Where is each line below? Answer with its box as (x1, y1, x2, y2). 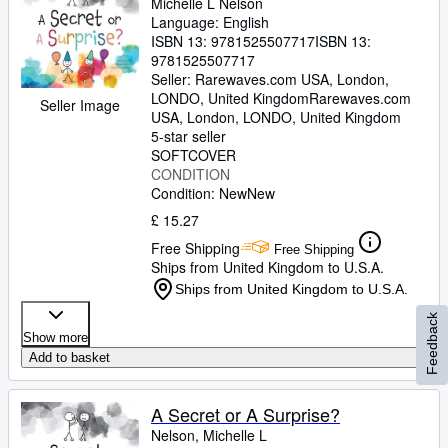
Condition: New (151, 183, 247, 203)
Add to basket (29, 350, 110, 365)
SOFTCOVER (151, 145, 236, 165)
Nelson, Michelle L (151, 425, 267, 445)
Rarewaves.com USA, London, (195, 69, 389, 89)
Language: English (151, 12, 269, 32)
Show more (23, 330, 88, 345)
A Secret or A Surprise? (151, 401, 340, 427)
